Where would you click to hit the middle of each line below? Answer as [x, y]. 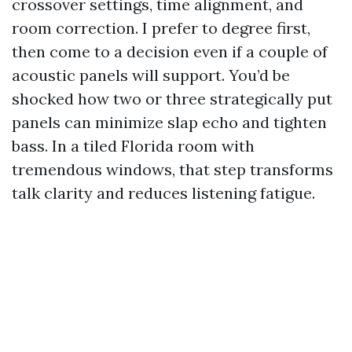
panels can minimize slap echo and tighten [169, 122]
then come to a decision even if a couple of [170, 51]
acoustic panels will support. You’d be [151, 75]
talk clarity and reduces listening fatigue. [163, 193]
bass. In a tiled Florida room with [133, 146]
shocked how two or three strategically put [172, 99]
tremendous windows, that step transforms [172, 169]
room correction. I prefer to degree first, [161, 28]
